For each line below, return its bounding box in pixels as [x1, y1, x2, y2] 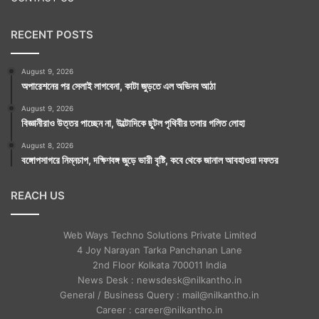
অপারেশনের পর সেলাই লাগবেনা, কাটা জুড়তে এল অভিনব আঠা [21, 79, 216, 92]
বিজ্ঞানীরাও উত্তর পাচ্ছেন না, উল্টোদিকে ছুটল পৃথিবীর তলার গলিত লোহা [21, 116, 245, 129]
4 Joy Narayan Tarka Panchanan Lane [77, 244, 242, 256]
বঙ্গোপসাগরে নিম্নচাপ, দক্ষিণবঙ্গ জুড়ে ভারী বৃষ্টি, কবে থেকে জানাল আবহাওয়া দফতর [21, 153, 278, 166]
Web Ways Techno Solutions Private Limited [63, 229, 256, 241]
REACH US [11, 188, 65, 202]
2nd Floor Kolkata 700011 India [93, 258, 226, 271]
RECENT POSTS [11, 27, 93, 41]
